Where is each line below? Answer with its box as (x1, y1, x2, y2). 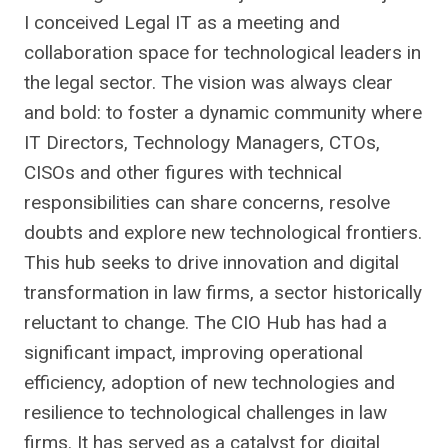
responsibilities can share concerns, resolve (24, 190, 390, 214)
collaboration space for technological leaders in (24, 40, 421, 64)
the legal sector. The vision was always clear (24, 70, 393, 94)
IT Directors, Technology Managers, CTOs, (24, 130, 380, 154)
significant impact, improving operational (24, 340, 363, 364)
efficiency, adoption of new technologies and (24, 370, 395, 394)
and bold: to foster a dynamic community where (24, 100, 422, 124)
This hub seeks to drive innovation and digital (24, 250, 399, 274)
